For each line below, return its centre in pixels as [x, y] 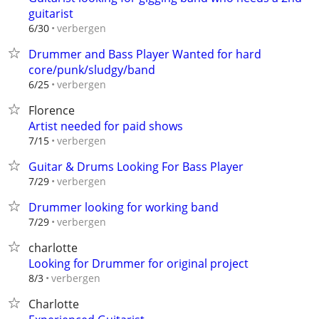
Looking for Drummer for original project [138, 263]
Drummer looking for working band [124, 207]
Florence [52, 110]
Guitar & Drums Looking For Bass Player [136, 167]
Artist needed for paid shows [106, 126]
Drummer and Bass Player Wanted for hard [145, 54]
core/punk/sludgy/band [92, 70]
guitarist [51, 14]
